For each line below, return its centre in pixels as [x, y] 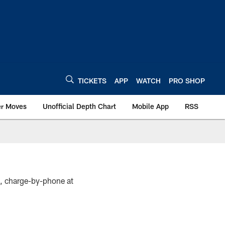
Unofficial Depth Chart [79, 106]
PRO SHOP [187, 80]
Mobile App [150, 106]
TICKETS [92, 80]
